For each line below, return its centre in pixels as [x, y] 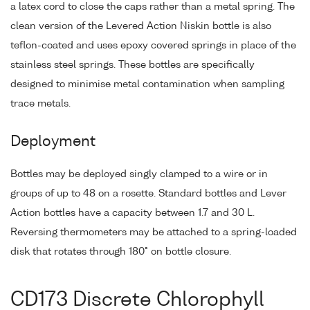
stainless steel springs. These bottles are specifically [133, 65]
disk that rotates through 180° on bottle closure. [121, 252]
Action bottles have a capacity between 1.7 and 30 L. [133, 213]
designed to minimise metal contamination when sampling [147, 84]
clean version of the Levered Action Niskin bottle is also [141, 26]
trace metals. [40, 103]
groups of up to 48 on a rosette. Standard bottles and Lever [148, 194]
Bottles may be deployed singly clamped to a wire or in [139, 175]
